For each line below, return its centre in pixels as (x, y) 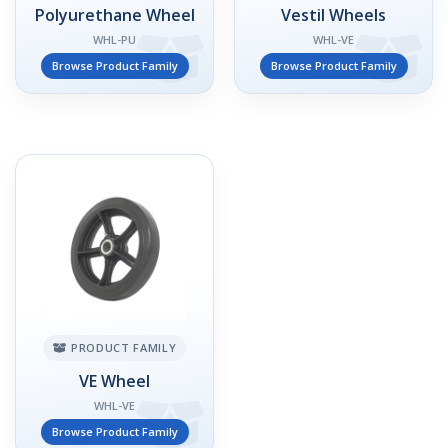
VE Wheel (114, 381)
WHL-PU (114, 39)
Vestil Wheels (333, 15)
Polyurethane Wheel (114, 15)
